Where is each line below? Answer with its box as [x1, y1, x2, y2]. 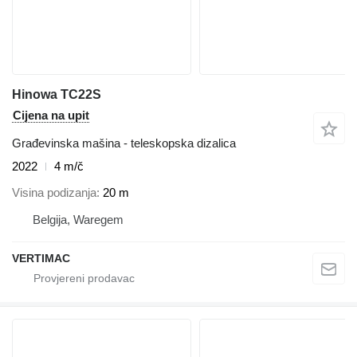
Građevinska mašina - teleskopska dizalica [12, 136, 236, 151]
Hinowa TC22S [12, 88, 101, 102]
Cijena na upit [13, 108, 89, 123]
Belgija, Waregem [33, 212, 124, 226]
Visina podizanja [12, 185, 96, 199]
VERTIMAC [12, 251, 70, 265]
